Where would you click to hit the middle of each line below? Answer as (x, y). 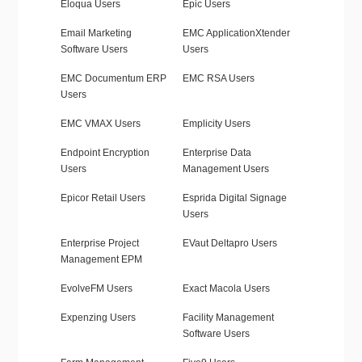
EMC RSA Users (218, 79)
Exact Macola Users (226, 289)
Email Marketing (96, 34)
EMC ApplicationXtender (236, 34)
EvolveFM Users (96, 289)
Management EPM (101, 260)
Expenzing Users (98, 318)
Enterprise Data (217, 153)
